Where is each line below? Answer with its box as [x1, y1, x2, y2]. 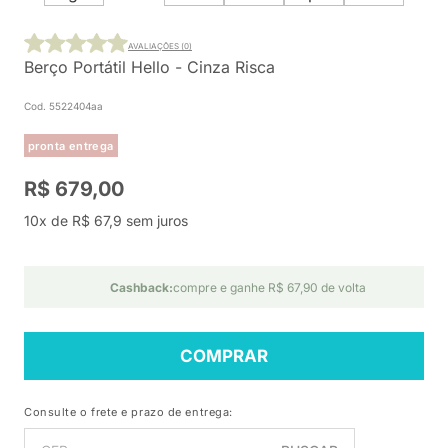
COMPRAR [180, 346, 268, 366]
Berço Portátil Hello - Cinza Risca [24, 57, 275, 77]
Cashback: [109, 280, 173, 295]
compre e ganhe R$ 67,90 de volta [172, 280, 366, 295]
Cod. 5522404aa [24, 100, 103, 112]
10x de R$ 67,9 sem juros [24, 212, 188, 229]
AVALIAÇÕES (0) [128, 40, 192, 51]
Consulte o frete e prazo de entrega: [24, 405, 233, 419]
